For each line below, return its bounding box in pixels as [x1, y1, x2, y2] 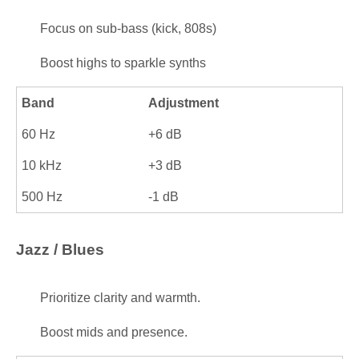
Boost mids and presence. [40, 325, 188, 339]
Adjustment [148, 96, 220, 110]
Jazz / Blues [16, 241, 104, 258]
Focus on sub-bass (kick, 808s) [40, 22, 216, 35]
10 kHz [22, 159, 63, 172]
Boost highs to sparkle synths [40, 56, 206, 70]
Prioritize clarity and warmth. [40, 291, 200, 305]
